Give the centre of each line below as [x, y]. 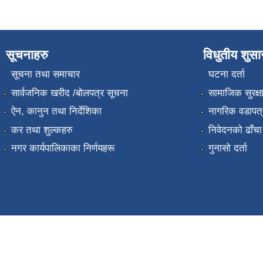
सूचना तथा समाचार [45, 75]
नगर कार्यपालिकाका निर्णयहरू [63, 148]
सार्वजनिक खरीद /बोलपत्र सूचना [69, 93]
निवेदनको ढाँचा [235, 130]
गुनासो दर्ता [227, 148]
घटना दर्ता [226, 75]
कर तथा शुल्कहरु [42, 130]
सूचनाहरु [27, 55]
